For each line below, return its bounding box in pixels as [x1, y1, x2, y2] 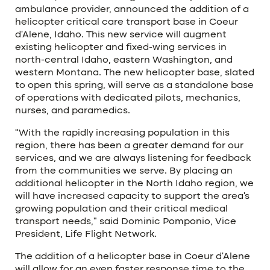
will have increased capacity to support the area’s [15, 192, 250, 201]
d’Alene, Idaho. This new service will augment [15, 30, 227, 40]
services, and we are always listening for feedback [15, 154, 251, 163]
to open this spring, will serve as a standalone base [15, 81, 254, 90]
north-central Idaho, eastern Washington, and [15, 55, 233, 65]
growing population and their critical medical [15, 204, 228, 214]
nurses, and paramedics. [15, 106, 130, 116]
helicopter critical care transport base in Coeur [15, 17, 238, 27]
